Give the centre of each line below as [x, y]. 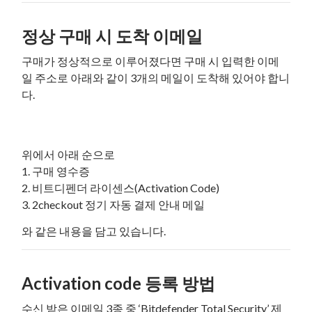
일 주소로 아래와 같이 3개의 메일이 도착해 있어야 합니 [156, 77]
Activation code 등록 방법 [119, 283]
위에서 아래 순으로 [69, 154]
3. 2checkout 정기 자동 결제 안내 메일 [114, 204]
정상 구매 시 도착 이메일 [112, 36]
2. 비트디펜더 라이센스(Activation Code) [121, 187]
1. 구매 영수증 [56, 171]
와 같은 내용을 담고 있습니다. [94, 231]
